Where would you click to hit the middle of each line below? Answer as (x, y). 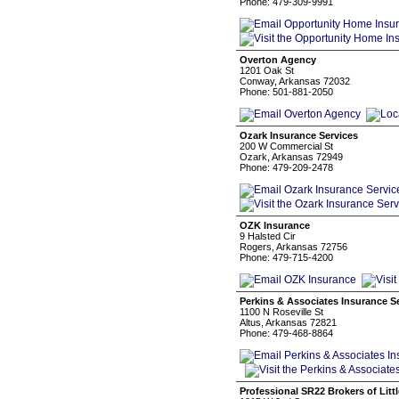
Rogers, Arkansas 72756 (293, 247)
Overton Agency (278, 60)
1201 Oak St (267, 70)
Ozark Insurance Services (299, 135)
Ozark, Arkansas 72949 (291, 157)
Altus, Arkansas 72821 (288, 322)
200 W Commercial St (286, 146)
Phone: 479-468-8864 (286, 333)
